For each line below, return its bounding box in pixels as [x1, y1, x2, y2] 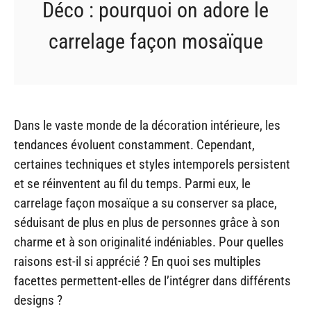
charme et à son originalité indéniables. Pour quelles [14, 233, 284, 250]
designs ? [14, 292, 62, 308]
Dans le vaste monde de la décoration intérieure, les [14, 117, 280, 133]
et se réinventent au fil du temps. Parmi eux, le [14, 175, 251, 192]
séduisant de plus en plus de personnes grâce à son [14, 214, 280, 230]
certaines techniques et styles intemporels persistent [14, 155, 290, 172]
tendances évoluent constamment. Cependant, [14, 136, 255, 153]
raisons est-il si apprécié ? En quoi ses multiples [14, 253, 261, 269]
